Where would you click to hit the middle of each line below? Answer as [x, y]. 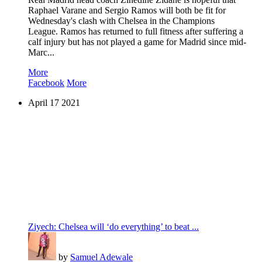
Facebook [46, 83]
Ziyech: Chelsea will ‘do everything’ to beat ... [113, 227]
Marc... [41, 53]
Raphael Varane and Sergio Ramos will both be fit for [127, 11]
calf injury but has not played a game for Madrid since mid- [137, 42]
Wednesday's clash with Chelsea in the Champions [121, 21]
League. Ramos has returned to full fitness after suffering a [136, 32]
